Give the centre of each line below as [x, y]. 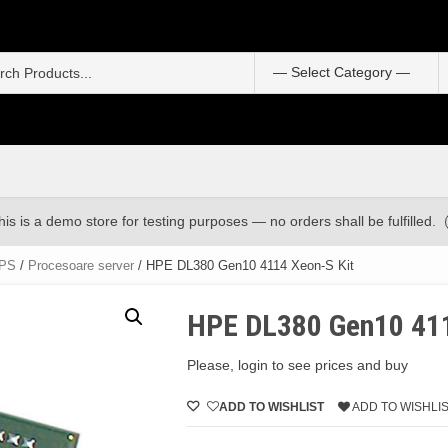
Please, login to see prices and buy [298, 365]
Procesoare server [81, 265]
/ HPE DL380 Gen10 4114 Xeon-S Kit [244, 265]
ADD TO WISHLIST [272, 407]
